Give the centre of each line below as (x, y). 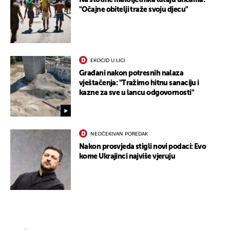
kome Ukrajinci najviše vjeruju (127, 157)
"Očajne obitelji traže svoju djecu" (134, 10)
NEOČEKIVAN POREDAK (119, 134)
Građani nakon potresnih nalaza (131, 74)
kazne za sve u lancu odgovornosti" (137, 93)
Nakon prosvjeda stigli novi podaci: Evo (143, 147)
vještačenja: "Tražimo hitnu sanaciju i (139, 83)
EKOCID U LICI (108, 61)
